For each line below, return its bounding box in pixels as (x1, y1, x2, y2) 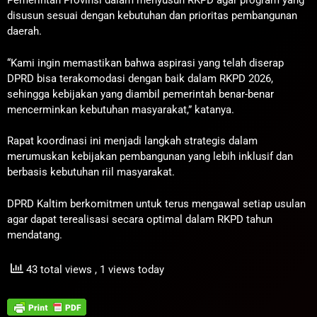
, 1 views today (95, 263, 164, 277)
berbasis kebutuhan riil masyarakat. (7, 166, 175, 179)
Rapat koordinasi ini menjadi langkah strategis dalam (7, 134, 258, 148)
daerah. (7, 25, 42, 38)
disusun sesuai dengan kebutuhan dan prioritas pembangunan (7, 9, 297, 23)
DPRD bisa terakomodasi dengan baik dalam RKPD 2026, (7, 71, 273, 85)
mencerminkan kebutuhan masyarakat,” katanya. (7, 103, 234, 116)
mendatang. (7, 228, 62, 241)
